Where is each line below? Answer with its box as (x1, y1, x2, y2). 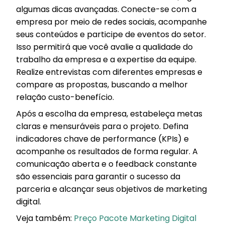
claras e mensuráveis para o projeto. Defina (16, 120, 188, 132)
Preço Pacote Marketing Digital (74, 212, 196, 224)
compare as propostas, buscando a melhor (16, 78, 188, 90)
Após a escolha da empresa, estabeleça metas (16, 107, 202, 120)
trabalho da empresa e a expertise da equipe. (16, 53, 196, 65)
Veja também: (16, 212, 74, 224)
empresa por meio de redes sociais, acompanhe (16, 16, 207, 28)
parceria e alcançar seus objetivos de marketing (16, 183, 207, 195)
